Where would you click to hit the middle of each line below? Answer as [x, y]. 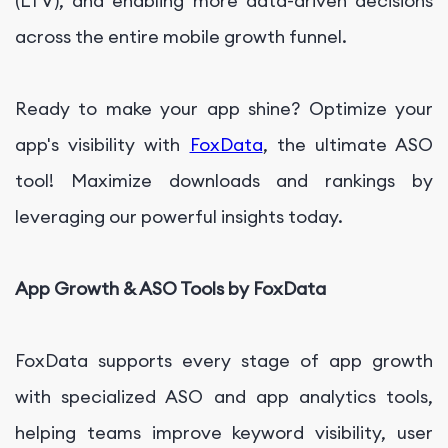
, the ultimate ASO [347, 145]
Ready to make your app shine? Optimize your [224, 109]
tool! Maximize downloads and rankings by [224, 181]
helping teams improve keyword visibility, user [224, 433]
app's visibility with [102, 145]
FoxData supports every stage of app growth [224, 361]
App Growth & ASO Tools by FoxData [170, 289]
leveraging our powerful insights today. [181, 217]
